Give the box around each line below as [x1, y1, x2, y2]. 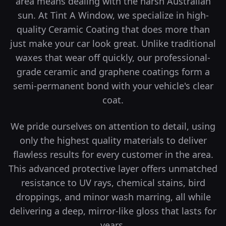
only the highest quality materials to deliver [19, 134, 207, 146]
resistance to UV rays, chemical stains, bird [21, 177, 205, 189]
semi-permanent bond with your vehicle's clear [13, 80, 213, 92]
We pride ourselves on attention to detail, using [11, 120, 215, 132]
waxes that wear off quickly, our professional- [16, 51, 210, 64]
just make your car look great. [10, 37, 139, 49]
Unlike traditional [139, 37, 216, 49]
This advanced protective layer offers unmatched [9, 162, 217, 175]
